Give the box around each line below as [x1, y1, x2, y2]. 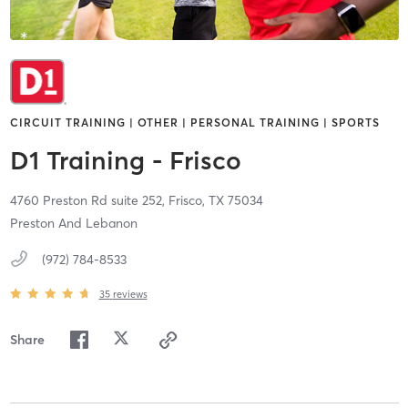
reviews [112, 287, 148, 301]
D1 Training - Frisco [9, 145, 241, 177]
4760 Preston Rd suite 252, [9, 192, 168, 209]
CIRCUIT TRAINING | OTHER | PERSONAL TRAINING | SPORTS [9, 116, 380, 130]
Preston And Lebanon [9, 215, 138, 232]
